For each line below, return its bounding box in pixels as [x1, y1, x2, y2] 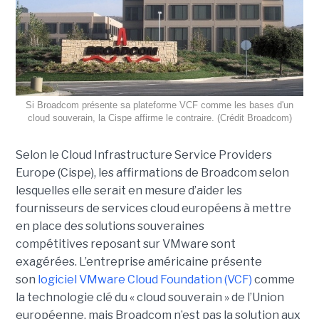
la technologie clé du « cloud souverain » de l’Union [15, 290, 284, 304]
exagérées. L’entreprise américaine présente [15, 254, 262, 268]
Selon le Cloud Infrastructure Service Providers [15, 147, 272, 162]
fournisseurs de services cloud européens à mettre [15, 201, 291, 215]
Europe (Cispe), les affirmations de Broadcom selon [15, 165, 289, 179]
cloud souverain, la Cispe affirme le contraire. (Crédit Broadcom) [27, 112, 292, 123]
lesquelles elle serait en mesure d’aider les [15, 183, 242, 197]
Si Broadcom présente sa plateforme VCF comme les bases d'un [26, 99, 293, 110]
